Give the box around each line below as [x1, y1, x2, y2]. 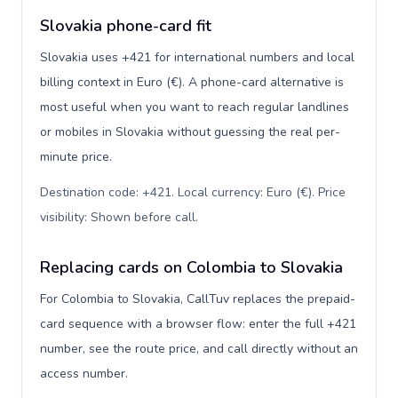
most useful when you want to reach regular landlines [40, 99, 349, 115]
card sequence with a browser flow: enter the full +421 [40, 315, 356, 332]
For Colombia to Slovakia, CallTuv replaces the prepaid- [40, 291, 355, 307]
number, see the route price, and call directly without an [40, 340, 358, 357]
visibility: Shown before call [40, 209, 195, 226]
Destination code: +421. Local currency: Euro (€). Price [40, 184, 346, 201]
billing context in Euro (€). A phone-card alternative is [40, 74, 344, 91]
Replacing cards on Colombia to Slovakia [40, 257, 343, 278]
